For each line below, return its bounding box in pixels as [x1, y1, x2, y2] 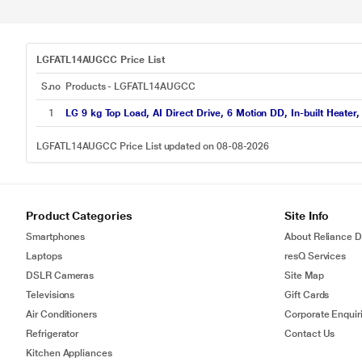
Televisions [26, 289, 75, 301]
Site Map [284, 270, 324, 281]
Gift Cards [284, 289, 330, 301]
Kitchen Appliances [26, 347, 112, 359]
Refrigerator [26, 328, 79, 339]
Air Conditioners [26, 309, 98, 320]
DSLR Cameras [26, 270, 95, 281]
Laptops [26, 250, 62, 262]
